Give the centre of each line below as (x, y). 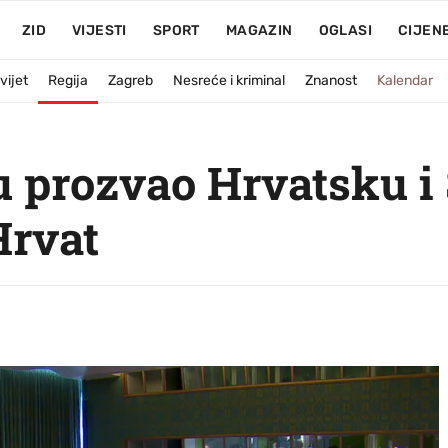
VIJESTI (99, 30)
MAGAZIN (259, 30)
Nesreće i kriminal (229, 80)
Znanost (331, 80)
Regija (68, 80)
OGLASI (345, 30)
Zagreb (130, 80)
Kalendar (405, 80)
